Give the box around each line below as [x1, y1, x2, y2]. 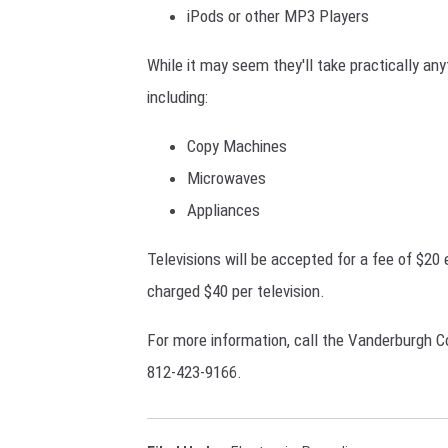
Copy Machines [187, 136, 287, 157]
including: [147, 87, 208, 108]
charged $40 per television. [147, 281, 325, 302]
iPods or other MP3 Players [187, 6, 369, 27]
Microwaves [187, 168, 266, 189]
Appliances [187, 200, 260, 221]
